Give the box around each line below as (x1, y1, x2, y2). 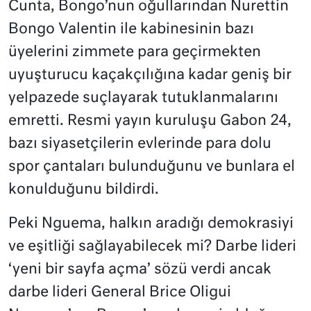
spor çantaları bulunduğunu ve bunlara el (8, 160, 295, 175)
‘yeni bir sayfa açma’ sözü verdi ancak (8, 262, 271, 278)
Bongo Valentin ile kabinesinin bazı (8, 22, 254, 37)
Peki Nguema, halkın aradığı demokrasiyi (8, 217, 294, 232)
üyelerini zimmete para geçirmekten (8, 45, 261, 60)
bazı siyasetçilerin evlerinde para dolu (8, 137, 271, 152)
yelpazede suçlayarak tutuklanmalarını (8, 91, 278, 106)
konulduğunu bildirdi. (8, 183, 159, 198)
